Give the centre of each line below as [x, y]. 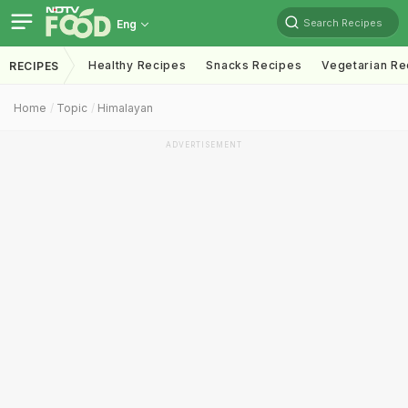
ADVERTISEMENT [204, 145]
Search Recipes [343, 22]
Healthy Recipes [137, 65]
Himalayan [125, 108]
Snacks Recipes [254, 65]
